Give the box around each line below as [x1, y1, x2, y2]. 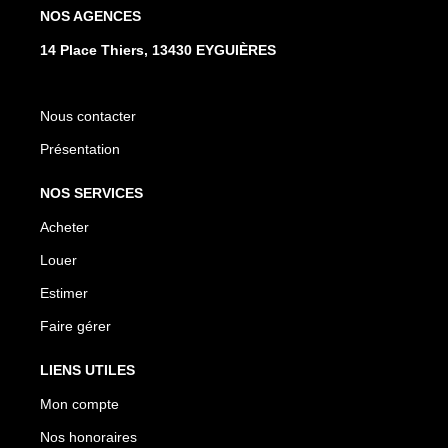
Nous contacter [40, 107, 136, 124]
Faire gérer [40, 317, 111, 334]
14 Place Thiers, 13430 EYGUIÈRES [40, 41, 276, 58]
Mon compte [40, 395, 119, 412]
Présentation [40, 140, 120, 157]
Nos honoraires [40, 428, 137, 445]
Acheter [40, 218, 89, 235]
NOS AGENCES [40, 7, 141, 24]
